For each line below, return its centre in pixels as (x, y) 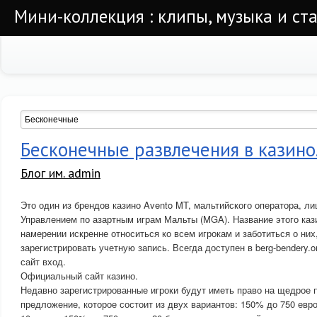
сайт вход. (43, 261)
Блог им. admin (60, 173)
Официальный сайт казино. (79, 276)
